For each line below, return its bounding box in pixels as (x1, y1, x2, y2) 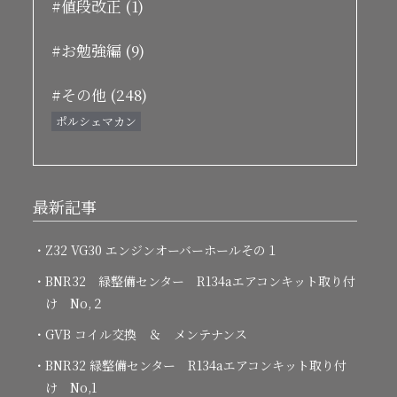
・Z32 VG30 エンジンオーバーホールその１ (33, 241, 278, 259)
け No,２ (45, 294, 104, 312)
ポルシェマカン (56, 113, 136, 129)
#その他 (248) (51, 83, 147, 105)
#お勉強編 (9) (51, 39, 144, 61)
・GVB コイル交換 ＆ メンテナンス (33, 325, 247, 343)
